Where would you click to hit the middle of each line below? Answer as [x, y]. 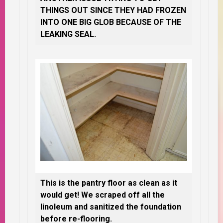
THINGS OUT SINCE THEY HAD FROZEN [113, 10]
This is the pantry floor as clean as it [109, 183]
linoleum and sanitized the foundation [111, 207]
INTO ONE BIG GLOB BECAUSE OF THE [111, 22]
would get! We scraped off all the [103, 195]
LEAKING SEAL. [68, 34]
